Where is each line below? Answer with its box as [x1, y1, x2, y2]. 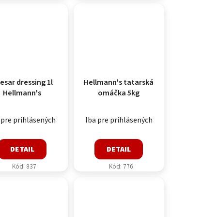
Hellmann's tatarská [84, 77, 154, 88]
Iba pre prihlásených [85, 114, 153, 125]
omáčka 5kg [98, 87, 140, 98]
